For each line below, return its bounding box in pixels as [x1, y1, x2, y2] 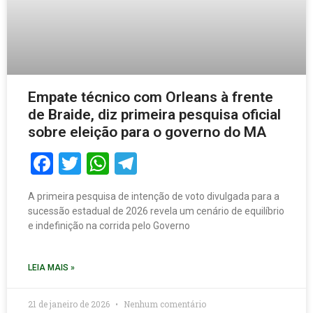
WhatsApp [109, 150, 219, 177]
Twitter [81, 150, 156, 177]
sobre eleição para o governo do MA [28, 124, 266, 140]
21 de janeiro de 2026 [28, 298, 112, 310]
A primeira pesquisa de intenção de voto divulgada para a [28, 191, 279, 202]
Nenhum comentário [122, 298, 206, 310]
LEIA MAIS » [28, 263, 75, 272]
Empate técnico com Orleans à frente [28, 89, 273, 105]
